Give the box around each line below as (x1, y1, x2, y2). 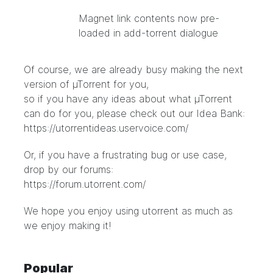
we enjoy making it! (24, 219, 112, 232)
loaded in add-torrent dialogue (79, 27, 218, 39)
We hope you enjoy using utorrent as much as (24, 205, 233, 217)
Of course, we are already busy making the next (24, 63, 243, 76)
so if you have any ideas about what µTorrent (24, 93, 232, 105)
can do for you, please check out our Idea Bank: (24, 107, 245, 119)
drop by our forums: (24, 163, 113, 175)
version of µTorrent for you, (24, 78, 149, 90)
